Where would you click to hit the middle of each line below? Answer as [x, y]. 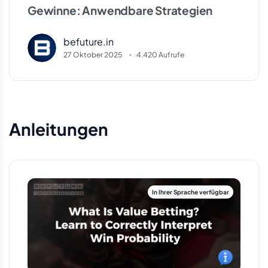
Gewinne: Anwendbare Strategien [120, 10]
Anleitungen [59, 129]
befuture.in [89, 42]
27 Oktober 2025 [93, 55]
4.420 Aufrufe [160, 55]
